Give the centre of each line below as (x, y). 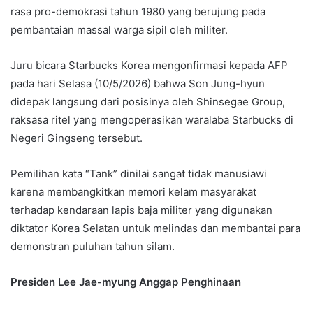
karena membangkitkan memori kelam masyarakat (133, 192)
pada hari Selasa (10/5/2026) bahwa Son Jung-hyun (138, 84)
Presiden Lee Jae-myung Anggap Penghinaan (126, 282)
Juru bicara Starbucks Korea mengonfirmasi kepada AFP (149, 66)
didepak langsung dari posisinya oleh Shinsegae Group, (148, 102)
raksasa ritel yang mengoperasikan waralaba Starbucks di (152, 120)
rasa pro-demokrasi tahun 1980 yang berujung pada (138, 12)
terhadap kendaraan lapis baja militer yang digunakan (141, 210)
